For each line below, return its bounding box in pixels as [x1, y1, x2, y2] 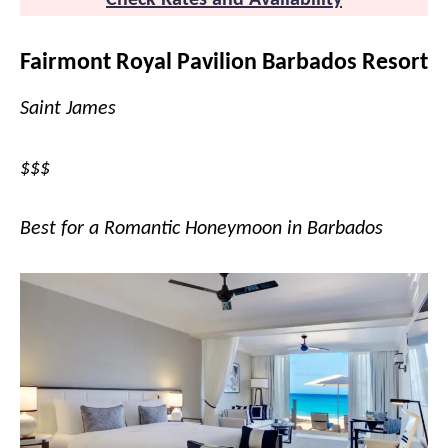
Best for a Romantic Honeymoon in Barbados [20, 219, 383, 239]
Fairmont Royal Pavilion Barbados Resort [20, 51, 428, 75]
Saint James [20, 99, 116, 119]
